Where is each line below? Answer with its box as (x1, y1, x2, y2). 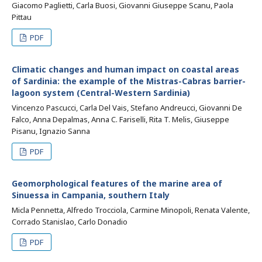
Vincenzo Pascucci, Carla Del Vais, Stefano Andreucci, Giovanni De (12, 102, 242, 113)
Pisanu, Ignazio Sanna (12, 126, 90, 136)
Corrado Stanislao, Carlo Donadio (12, 216, 127, 227)
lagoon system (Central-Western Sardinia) (12, 87, 190, 98)
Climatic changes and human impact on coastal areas (12, 64, 239, 75)
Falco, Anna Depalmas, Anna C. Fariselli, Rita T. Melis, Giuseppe (12, 114, 229, 125)
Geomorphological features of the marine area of (12, 178, 222, 189)
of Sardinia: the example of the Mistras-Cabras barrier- (12, 75, 246, 87)
